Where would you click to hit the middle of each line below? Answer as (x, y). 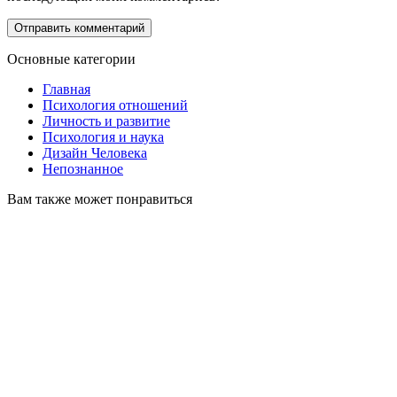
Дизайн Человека (95, 153)
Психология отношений (115, 105)
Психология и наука (103, 137)
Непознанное (83, 169)
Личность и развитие (106, 121)
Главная (66, 90)
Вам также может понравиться (100, 199)
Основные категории (71, 59)
